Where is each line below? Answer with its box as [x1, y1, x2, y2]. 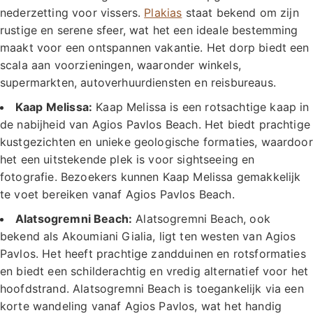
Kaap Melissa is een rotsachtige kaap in [92, 99, 310, 114]
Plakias [144, 5, 182, 20]
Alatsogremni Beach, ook [132, 211, 270, 226]
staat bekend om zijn [182, 5, 299, 20]
